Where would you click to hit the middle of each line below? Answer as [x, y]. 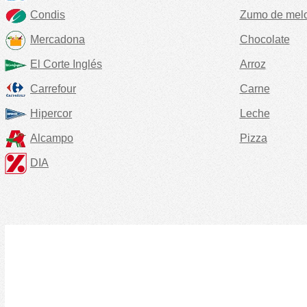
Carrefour [53, 88]
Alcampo [52, 138]
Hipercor [51, 113]
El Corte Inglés [66, 64]
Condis [48, 14]
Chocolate [265, 39]
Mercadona [58, 39]
